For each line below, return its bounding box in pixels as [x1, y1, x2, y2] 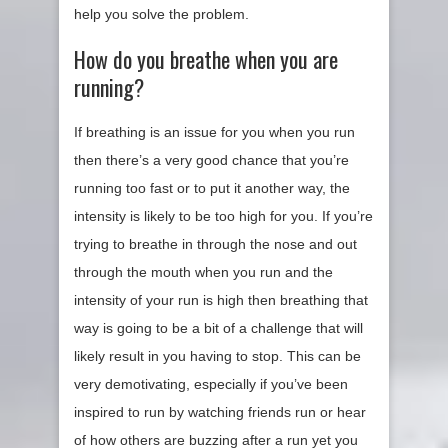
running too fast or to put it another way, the [74, 180, 350, 197]
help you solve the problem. [74, 6, 249, 23]
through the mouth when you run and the [74, 264, 333, 281]
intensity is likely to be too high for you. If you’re [74, 208, 373, 225]
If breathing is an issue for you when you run [74, 124, 355, 141]
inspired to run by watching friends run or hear [74, 404, 366, 421]
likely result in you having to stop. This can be [74, 348, 361, 365]
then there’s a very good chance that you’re [74, 152, 349, 169]
